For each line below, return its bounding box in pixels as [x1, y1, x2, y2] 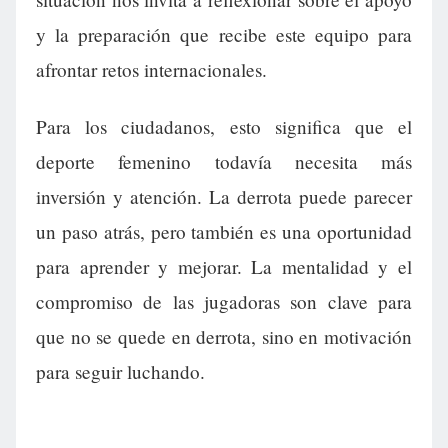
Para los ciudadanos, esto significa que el [36, 114, 412, 140]
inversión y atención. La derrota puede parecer [36, 184, 412, 210]
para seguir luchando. [36, 359, 205, 385]
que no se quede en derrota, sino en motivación [36, 324, 412, 350]
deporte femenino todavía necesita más [36, 149, 412, 175]
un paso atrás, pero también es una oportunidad [36, 219, 412, 245]
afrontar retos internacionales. [36, 57, 267, 83]
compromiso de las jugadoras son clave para [36, 289, 412, 315]
